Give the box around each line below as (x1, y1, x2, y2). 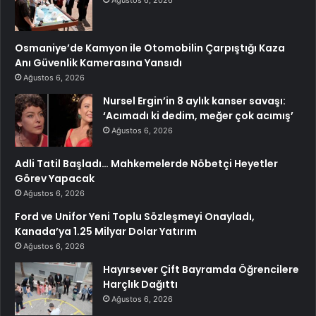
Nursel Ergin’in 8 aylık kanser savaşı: (103, 93, 286, 108)
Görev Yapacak (15, 171, 95, 186)
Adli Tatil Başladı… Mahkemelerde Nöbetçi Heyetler (15, 156, 278, 171)
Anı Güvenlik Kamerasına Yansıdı (15, 55, 182, 70)
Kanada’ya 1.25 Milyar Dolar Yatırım (15, 224, 197, 238)
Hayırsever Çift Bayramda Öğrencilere (103, 262, 299, 276)
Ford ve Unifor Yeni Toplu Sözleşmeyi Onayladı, (15, 209, 255, 224)
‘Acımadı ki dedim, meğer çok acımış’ (103, 108, 293, 123)
